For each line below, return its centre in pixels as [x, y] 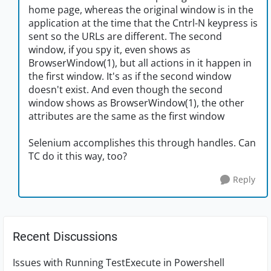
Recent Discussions [65, 237]
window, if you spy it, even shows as [109, 50]
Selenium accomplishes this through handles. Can [142, 143]
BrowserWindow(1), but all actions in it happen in [140, 63]
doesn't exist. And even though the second [126, 90]
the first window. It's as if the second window [130, 77]
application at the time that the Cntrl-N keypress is [143, 23]
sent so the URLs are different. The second [125, 37]
